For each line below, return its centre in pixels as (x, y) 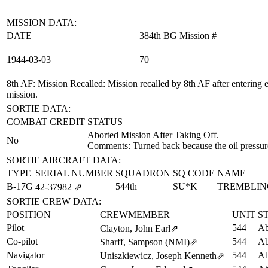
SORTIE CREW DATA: (54, 201)
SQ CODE (194, 173)
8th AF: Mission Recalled (55, 83)
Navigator (25, 255)
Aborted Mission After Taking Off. (153, 135)
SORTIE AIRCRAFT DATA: (64, 160)
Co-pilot (22, 241)
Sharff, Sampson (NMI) (145, 242)
